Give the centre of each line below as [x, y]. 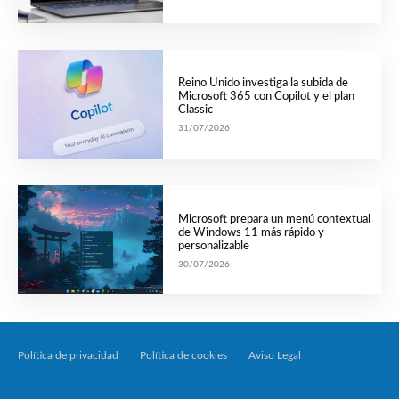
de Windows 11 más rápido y [251, 232]
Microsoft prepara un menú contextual [274, 219]
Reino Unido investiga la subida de [263, 84]
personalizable [213, 246]
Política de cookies [183, 356]
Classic [195, 110]
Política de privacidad [68, 356]
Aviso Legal [275, 356]
